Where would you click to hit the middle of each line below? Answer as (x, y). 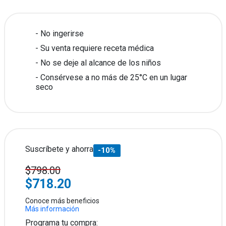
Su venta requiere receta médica (97, 48)
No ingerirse (62, 33)
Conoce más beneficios (62, 201)
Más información (52, 209)
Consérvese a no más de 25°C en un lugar (114, 77)
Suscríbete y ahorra (59, 149)
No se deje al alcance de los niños (100, 63)
